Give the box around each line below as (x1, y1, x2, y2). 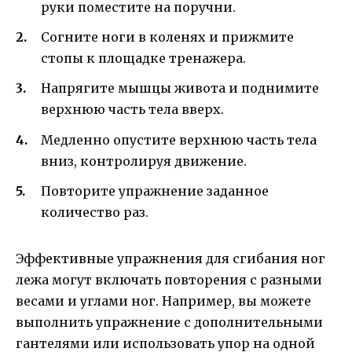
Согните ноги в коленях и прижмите (41, 29, 294, 46)
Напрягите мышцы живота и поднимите (41, 80, 319, 97)
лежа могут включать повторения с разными (16, 271, 322, 288)
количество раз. (41, 203, 148, 220)
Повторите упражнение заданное (41, 182, 269, 199)
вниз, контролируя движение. (41, 152, 247, 169)
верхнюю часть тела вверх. (41, 101, 224, 118)
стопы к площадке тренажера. (41, 50, 246, 67)
